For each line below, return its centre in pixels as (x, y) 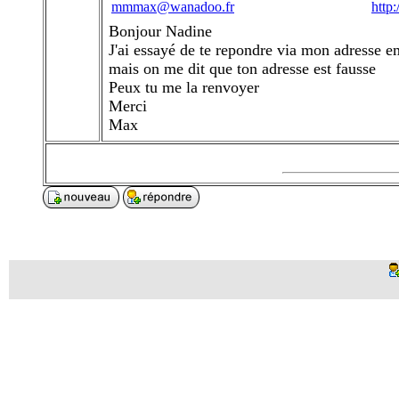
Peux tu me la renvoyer (184, 87)
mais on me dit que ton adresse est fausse (242, 69)
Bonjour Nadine (160, 31)
